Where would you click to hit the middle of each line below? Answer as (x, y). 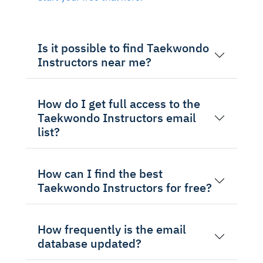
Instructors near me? (95, 62)
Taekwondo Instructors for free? (125, 187)
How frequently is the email (112, 229)
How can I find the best (100, 173)
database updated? (90, 243)
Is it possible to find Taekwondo (123, 48)
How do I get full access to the (119, 103)
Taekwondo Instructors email (117, 117)
